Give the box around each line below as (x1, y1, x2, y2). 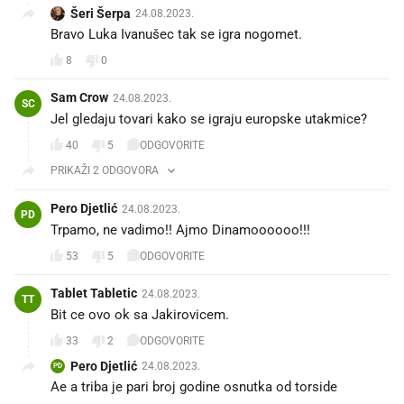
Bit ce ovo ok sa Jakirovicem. (50, 305, 229, 322)
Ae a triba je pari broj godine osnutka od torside (50, 377, 337, 394)
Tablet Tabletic (50, 284, 137, 299)
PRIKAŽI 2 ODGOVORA (50, 162, 159, 176)
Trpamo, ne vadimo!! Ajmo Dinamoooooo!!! (50, 220, 310, 237)
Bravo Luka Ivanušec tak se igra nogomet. (50, 24, 302, 41)
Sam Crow (50, 88, 108, 104)
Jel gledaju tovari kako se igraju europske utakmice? (50, 109, 367, 126)
